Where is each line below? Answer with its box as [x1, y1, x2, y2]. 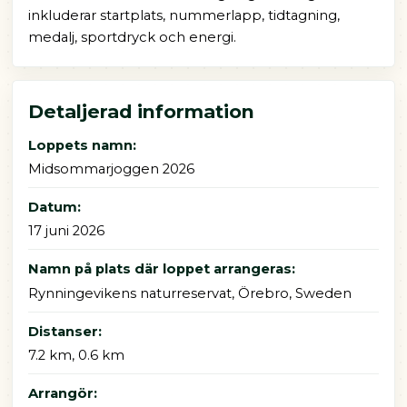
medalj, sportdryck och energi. [27, 29, 236, 46]
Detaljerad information [27, 100, 254, 124]
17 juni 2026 [27, 223, 104, 240]
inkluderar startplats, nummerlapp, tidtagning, [27, 7, 340, 25]
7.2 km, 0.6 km [27, 346, 124, 363]
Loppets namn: [27, 136, 136, 154]
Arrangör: [27, 384, 97, 402]
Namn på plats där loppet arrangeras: [27, 261, 295, 278]
